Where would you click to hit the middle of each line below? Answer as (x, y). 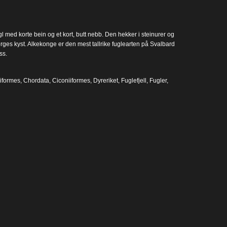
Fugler (158, 80)
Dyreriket (105, 80)
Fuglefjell (134, 80)
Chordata (36, 80)
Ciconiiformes (71, 80)
